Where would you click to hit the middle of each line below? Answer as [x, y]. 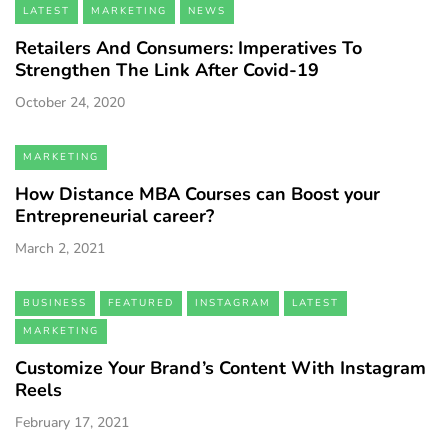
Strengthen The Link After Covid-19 [167, 70]
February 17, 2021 [72, 423]
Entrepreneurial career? [114, 216]
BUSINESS [55, 303]
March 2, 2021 [60, 249]
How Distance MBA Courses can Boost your [197, 194]
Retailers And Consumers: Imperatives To [188, 48]
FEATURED [141, 303]
